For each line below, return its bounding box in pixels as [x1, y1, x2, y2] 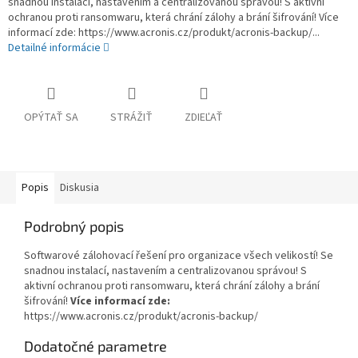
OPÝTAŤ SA [24, 109, 78, 125]
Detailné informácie [8, 40, 101, 57]
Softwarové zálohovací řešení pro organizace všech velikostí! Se [24, 247, 333, 264]
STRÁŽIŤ [110, 109, 153, 125]
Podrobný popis [24, 217, 124, 235]
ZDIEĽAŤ [185, 109, 223, 125]
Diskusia [60, 179, 99, 196]
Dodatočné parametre [24, 336, 167, 355]
